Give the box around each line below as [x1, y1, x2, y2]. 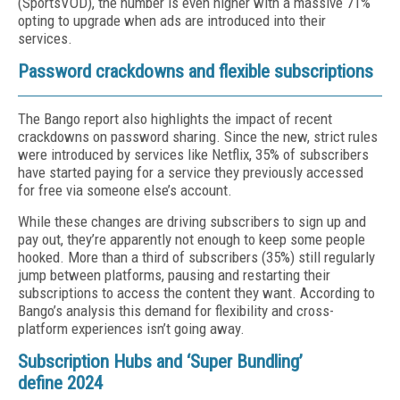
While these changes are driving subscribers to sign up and [18, 212, 366, 230]
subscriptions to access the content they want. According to [18, 284, 375, 302]
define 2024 [18, 372, 103, 394]
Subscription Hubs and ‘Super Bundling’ [18, 351, 303, 372]
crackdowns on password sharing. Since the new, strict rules [18, 128, 378, 146]
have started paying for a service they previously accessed [18, 163, 363, 181]
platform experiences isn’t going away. [18, 320, 245, 337]
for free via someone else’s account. [18, 181, 236, 199]
